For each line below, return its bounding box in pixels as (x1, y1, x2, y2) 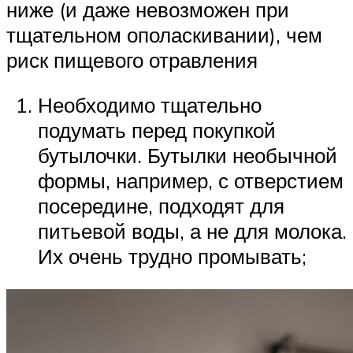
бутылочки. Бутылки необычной (38, 143, 337, 169)
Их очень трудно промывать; (38, 243, 307, 269)
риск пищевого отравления (6, 46, 258, 72)
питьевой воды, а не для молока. (38, 218, 347, 244)
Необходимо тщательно (38, 92, 262, 118)
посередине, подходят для (38, 193, 284, 219)
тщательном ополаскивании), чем (6, 21, 322, 47)
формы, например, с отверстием (38, 168, 344, 194)
